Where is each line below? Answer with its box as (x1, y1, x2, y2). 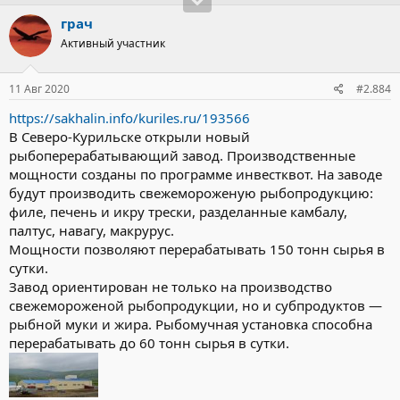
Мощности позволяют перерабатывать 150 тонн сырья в (9, 240, 385, 259)
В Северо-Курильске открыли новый (9, 128, 250, 146)
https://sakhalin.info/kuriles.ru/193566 (9, 109, 250, 128)
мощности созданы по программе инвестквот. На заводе (9, 165, 382, 184)
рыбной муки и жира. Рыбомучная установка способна (9, 315, 372, 334)
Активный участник (61, 35, 165, 51)
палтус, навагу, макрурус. (9, 221, 174, 240)
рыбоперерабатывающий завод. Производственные (9, 146, 355, 165)
